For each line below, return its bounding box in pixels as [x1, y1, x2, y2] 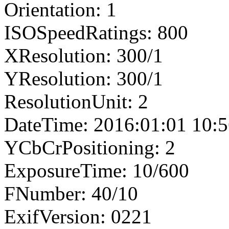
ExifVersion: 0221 [4, 205, 152, 227]
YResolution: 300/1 [4, 67, 163, 89]
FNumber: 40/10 [4, 182, 138, 204]
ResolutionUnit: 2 [4, 90, 148, 112]
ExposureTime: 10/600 [4, 159, 189, 181]
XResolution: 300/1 [4, 44, 163, 66]
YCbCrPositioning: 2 [4, 136, 175, 158]
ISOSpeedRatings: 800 [4, 21, 188, 43]
